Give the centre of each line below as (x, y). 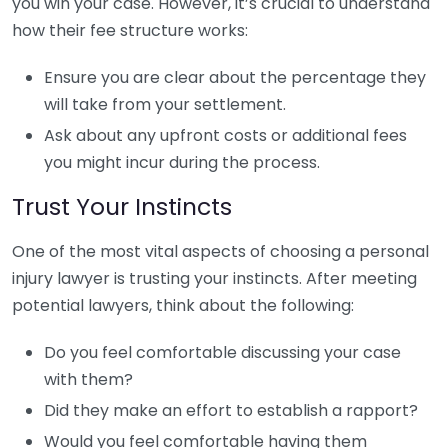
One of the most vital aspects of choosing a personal (220, 251)
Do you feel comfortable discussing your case (222, 352)
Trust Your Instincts (122, 206)
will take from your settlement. (165, 104)
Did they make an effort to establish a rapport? (231, 410)
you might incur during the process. (182, 162)
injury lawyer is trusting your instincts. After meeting (214, 278)
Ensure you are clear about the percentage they (235, 77)
